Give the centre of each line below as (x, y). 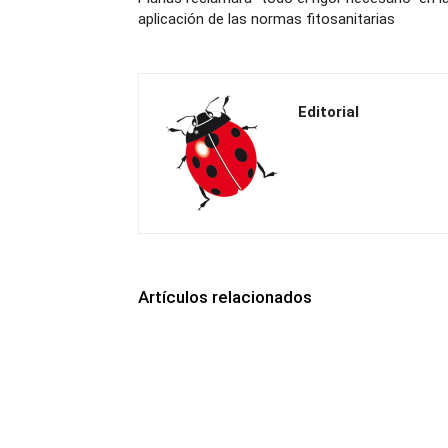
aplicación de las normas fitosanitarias (266, 18)
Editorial (328, 111)
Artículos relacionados (225, 296)
